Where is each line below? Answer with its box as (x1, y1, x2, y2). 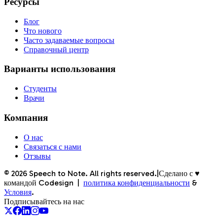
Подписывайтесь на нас (4, 196, 84, 206)
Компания (4, 111, 48, 123)
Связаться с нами (24, 142, 81, 151)
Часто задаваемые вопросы (24, 35, 114, 45)
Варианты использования (4, 63, 115, 75)
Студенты (24, 84, 57, 94)
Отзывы (24, 151, 51, 161)
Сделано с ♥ (159, 168, 200, 178)
